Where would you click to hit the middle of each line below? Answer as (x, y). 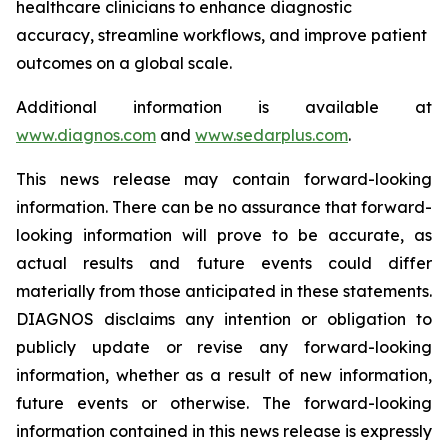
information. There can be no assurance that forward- (224, 207)
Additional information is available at (224, 107)
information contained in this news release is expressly (224, 431)
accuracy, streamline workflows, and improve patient (221, 35)
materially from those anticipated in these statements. (224, 291)
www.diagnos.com (86, 135)
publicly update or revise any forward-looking (224, 347)
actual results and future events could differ (224, 263)
